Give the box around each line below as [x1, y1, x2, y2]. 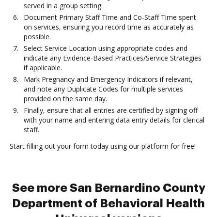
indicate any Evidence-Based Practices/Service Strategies [24, 53, 201, 62]
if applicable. [24, 63, 62, 72]
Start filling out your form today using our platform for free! [10, 141, 196, 151]
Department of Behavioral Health [12, 198, 205, 209]
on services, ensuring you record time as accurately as [24, 22, 194, 31]
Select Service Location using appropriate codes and [24, 44, 187, 53]
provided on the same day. [24, 94, 107, 103]
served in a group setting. [24, 1, 103, 10]
